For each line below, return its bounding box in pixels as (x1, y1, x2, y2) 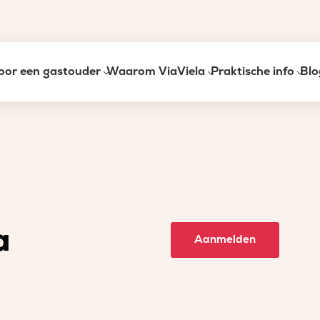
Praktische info (211, 64, 294, 79)
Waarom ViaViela (106, 64, 205, 79)
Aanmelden (194, 233, 256, 246)
